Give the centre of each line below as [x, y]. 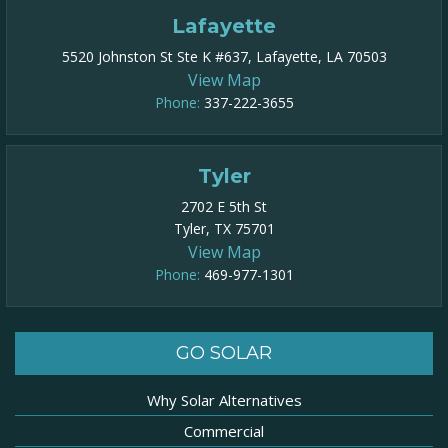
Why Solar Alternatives [224, 400]
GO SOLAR [224, 353]
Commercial [224, 431]
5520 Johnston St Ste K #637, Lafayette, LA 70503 [224, 57]
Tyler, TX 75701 [224, 229]
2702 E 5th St [224, 207]
